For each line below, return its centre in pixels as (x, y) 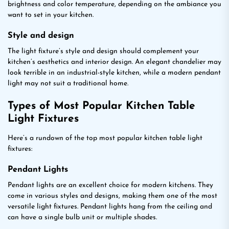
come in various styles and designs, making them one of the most (112, 196)
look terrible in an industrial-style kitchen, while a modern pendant (114, 73)
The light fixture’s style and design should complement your (103, 51)
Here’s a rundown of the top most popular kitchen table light (105, 138)
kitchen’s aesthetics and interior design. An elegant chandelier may (114, 62)
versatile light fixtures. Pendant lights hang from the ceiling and (110, 207)
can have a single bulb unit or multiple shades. (82, 217)
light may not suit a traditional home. (68, 84)
